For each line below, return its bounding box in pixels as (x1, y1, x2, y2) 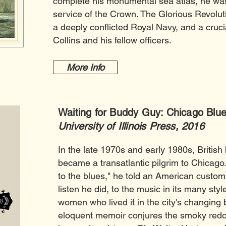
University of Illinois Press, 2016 (58, 120, 204, 132)
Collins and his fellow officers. (53, 35, 174, 45)
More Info (66, 62, 104, 73)
